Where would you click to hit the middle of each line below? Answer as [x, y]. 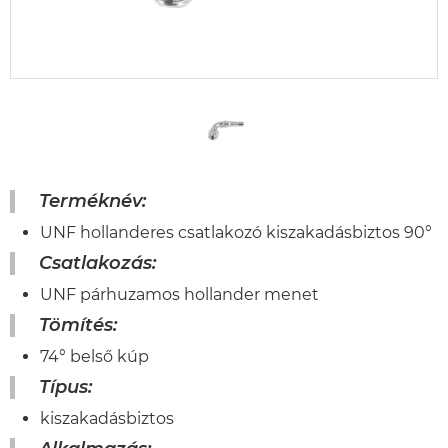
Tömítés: [80, 325]
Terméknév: [95, 201]
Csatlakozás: [100, 263]
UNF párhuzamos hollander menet [179, 295]
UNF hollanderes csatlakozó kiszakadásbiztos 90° [236, 233]
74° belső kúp [94, 357]
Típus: [68, 387]
